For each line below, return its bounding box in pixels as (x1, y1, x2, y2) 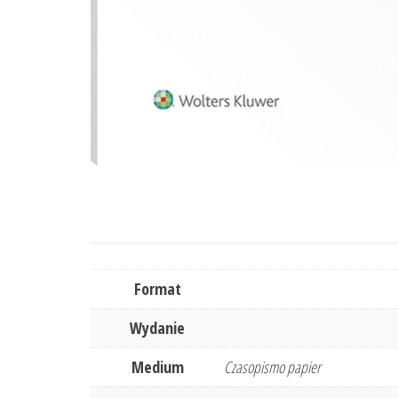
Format (133, 278, 181, 300)
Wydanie (130, 317, 185, 339)
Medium (131, 356, 184, 378)
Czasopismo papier (224, 356, 321, 378)
